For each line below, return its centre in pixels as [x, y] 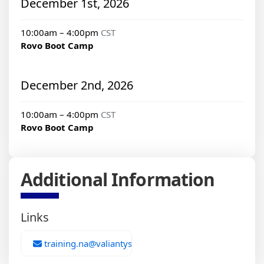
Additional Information [118, 180]
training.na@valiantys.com [97, 244]
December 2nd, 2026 [77, 85]
